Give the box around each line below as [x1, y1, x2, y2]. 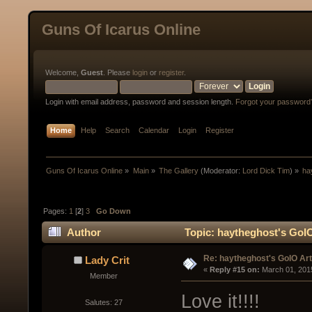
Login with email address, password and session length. [45, 97, 235, 106]
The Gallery [158, 166, 198, 175]
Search [105, 126, 130, 134]
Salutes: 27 [84, 297, 123, 306]
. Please [103, 68, 132, 77]
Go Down [96, 206, 132, 215]
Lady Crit [85, 254, 130, 267]
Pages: [43, 206, 70, 215]
